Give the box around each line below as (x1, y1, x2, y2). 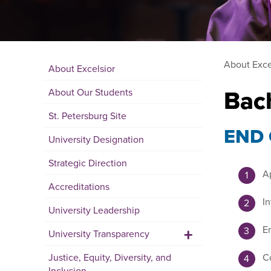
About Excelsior (48, 62, 115, 75)
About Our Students (48, 85, 132, 99)
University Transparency (48, 227, 149, 240)
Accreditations (48, 180, 109, 193)
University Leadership (48, 203, 140, 217)
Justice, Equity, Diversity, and (48, 250, 171, 264)
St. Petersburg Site (48, 109, 126, 122)
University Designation (48, 132, 144, 146)
